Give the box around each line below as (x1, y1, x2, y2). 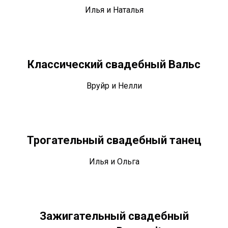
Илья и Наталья (84, 5, 144, 15)
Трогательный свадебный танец (26, 134, 202, 147)
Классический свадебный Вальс (27, 58, 201, 71)
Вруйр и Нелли (86, 81, 142, 91)
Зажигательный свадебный (39, 210, 189, 223)
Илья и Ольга (89, 157, 139, 167)
